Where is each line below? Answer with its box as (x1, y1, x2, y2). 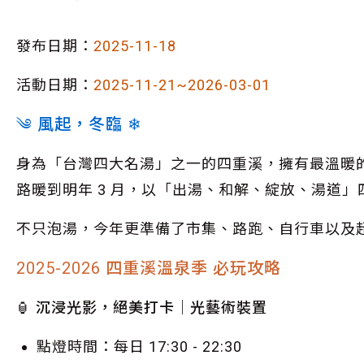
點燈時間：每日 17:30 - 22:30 (37, 338, 242, 355)
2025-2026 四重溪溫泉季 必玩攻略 (16, 258, 281, 278)
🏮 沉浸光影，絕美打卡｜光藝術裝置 (16, 299, 267, 316)
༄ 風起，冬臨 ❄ (16, 115, 142, 134)
